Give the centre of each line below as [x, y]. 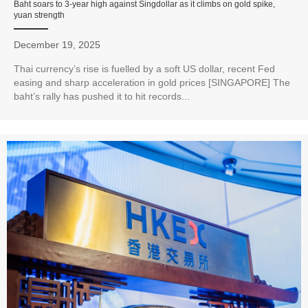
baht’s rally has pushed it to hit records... [102, 97]
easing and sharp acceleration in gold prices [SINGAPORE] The [152, 83]
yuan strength [39, 15]
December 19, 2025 [57, 45]
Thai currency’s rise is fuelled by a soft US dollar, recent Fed [144, 69]
